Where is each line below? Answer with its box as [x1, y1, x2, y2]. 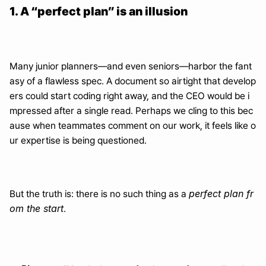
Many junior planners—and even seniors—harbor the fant [9, 61, 252, 72]
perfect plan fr [189, 188, 254, 199]
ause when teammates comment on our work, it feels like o [9, 120, 256, 131]
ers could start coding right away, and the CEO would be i [9, 90, 249, 102]
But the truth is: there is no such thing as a [9, 188, 189, 199]
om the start [9, 202, 64, 214]
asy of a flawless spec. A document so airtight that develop [9, 75, 256, 87]
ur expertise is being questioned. [9, 135, 147, 146]
